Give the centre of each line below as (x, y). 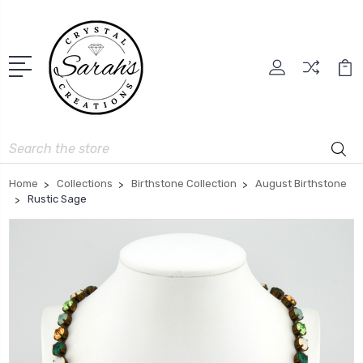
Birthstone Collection (184, 183)
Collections (85, 183)
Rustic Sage (57, 199)
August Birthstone (301, 183)
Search (28, 143)
